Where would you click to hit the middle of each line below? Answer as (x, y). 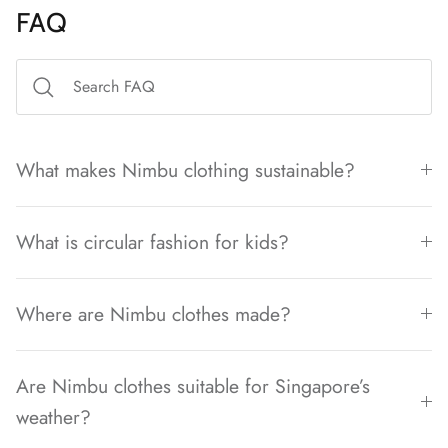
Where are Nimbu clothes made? (153, 313)
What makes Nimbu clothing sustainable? (185, 169)
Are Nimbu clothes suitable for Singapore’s (193, 385)
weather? (53, 416)
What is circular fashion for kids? (152, 241)
